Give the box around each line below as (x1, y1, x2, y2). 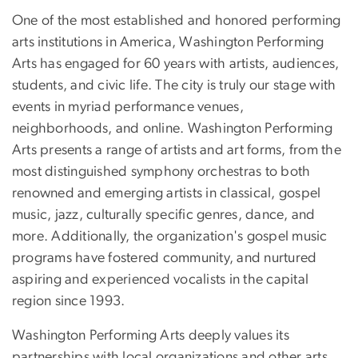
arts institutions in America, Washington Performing (12, 35, 324, 50)
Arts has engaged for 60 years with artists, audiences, (12, 57, 340, 72)
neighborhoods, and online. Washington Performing (12, 121, 332, 137)
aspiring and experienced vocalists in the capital (12, 272, 309, 288)
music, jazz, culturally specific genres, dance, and (12, 208, 316, 223)
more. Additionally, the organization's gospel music (12, 229, 328, 245)
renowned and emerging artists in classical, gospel (12, 186, 321, 201)
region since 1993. (12, 294, 125, 309)
